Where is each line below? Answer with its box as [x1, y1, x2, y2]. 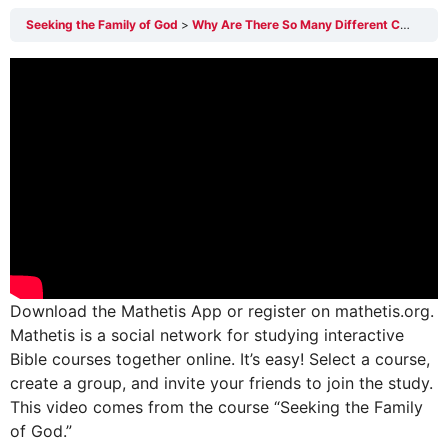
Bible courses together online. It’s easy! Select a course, [10, 348, 430, 369]
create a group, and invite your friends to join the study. [10, 372, 433, 393]
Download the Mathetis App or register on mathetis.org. [10, 300, 434, 321]
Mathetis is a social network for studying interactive [10, 324, 404, 345]
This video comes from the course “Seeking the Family [10, 396, 423, 417]
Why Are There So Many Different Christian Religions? [192, 17, 400, 32]
